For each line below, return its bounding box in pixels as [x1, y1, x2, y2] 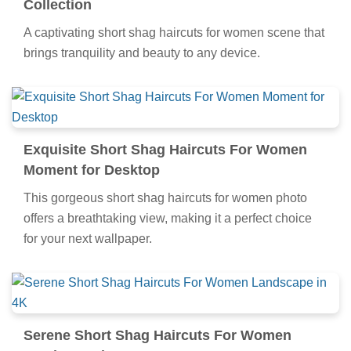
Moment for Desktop [24, 161, 160, 178]
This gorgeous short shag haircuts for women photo [24, 190, 307, 204]
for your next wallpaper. [24, 231, 152, 245]
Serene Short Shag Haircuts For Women [24, 327, 291, 343]
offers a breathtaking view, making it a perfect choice [24, 211, 312, 225]
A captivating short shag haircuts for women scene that [24, 25, 324, 39]
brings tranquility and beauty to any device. [24, 45, 260, 60]
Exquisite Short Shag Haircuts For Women [24, 141, 307, 157]
